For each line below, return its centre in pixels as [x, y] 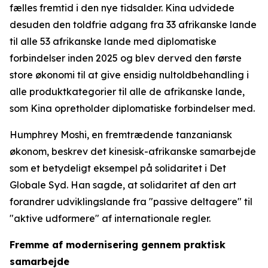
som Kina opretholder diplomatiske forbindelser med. [132, 108]
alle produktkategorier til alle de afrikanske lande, [127, 92]
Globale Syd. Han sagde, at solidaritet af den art [123, 185]
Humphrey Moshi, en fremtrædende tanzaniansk [121, 135]
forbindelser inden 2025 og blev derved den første [126, 58]
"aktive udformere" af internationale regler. [110, 218]
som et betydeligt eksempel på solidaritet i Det [118, 168]
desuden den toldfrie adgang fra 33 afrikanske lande [133, 25]
